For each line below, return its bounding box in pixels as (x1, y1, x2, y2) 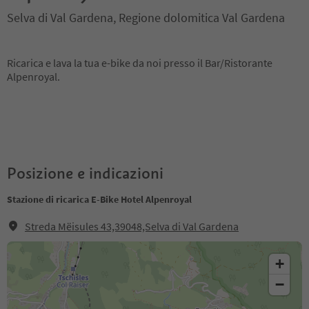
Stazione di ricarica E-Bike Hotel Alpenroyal (7, 193, 192, 206)
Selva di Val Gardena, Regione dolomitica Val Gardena (7, 10, 285, 26)
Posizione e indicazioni (7, 163, 163, 183)
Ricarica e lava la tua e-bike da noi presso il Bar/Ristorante (7, 56, 272, 70)
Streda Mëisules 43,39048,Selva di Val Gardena (25, 219, 239, 233)
